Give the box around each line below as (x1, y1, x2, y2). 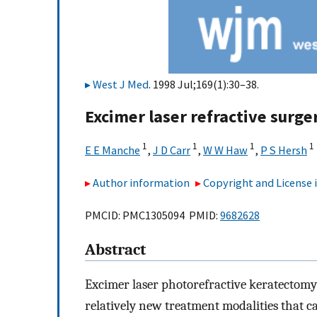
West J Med (93, 77, 149, 92)
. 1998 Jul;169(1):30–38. (149, 77, 259, 92)
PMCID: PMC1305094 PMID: (85, 208, 220, 223)
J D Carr (153, 142, 190, 157)
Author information (93, 175, 190, 190)
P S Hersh (260, 142, 307, 157)
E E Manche (85, 142, 140, 157)
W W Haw (203, 142, 248, 157)
